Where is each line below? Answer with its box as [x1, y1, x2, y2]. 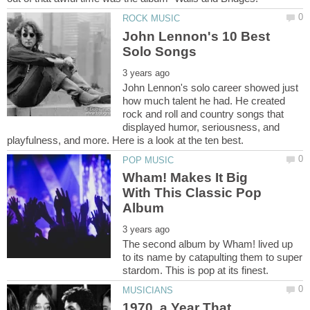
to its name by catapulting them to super [122, 251, 303, 264]
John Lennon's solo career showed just [122, 81, 299, 93]
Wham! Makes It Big [122, 170, 248, 185]
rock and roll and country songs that [122, 107, 284, 120]
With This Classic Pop [122, 185, 262, 201]
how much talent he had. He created [122, 94, 286, 107]
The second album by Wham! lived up [122, 238, 293, 250]
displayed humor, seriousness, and [122, 120, 280, 133]
